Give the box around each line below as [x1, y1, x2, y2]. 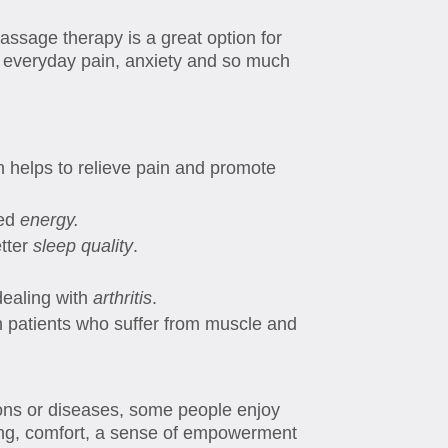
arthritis [88, 288, 153, 309]
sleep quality [33, 236, 134, 257]
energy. [20, 210, 80, 231]
